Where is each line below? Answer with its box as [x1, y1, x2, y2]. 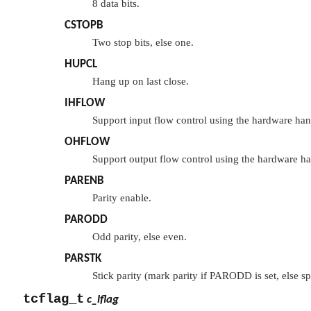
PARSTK [65, 253, 101, 265]
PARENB [65, 175, 104, 187]
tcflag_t [23, 292, 84, 308]
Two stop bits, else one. [92, 37, 194, 49]
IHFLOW [65, 97, 105, 110]
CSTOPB [65, 19, 103, 32]
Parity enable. [92, 192, 151, 204]
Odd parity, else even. [92, 231, 187, 243]
